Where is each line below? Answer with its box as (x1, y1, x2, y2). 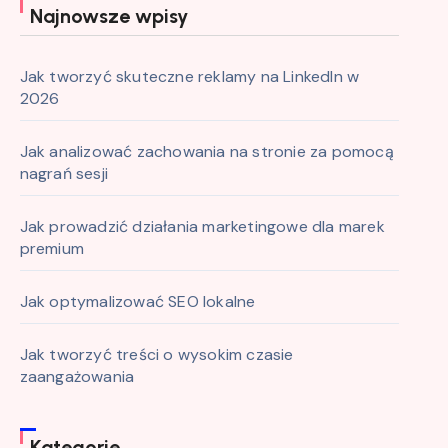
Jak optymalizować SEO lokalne (19, 291, 256, 312)
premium (19, 238, 85, 259)
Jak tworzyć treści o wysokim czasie (19, 344, 294, 365)
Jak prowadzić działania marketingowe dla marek (19, 216, 385, 237)
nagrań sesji (19, 163, 109, 184)
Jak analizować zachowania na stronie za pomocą (19, 141, 394, 162)
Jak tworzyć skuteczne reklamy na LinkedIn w (19, 66, 360, 87)
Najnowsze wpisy (29, 4, 188, 28)
